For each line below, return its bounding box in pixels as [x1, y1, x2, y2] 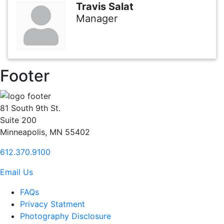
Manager [76, 12, 117, 24]
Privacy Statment [20, 199, 85, 209]
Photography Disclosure [20, 211, 111, 221]
